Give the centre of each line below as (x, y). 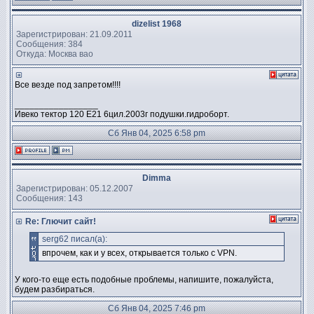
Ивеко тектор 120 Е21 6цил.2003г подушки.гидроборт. (122, 114)
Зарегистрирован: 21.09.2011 (74, 34)
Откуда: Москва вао (55, 54)
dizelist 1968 (157, 24)
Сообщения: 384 (49, 44)
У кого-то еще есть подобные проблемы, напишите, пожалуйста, (144, 280)
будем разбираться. (55, 289)
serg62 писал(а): (74, 239)
